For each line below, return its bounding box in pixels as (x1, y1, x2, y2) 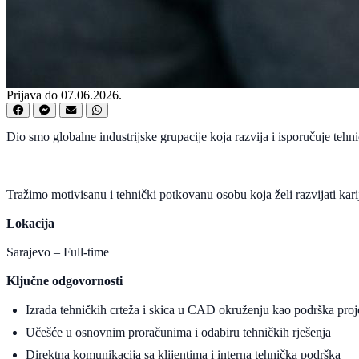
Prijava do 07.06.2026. (6, 87, 122, 102)
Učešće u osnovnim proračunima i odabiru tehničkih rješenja (26, 325, 331, 339)
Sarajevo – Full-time (6, 244, 109, 259)
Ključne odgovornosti (6, 273, 123, 288)
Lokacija (6, 216, 54, 230)
